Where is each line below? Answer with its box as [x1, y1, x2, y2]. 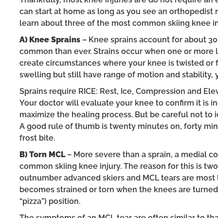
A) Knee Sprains [19, 35, 80, 44]
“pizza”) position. [19, 196, 80, 206]
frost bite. [19, 133, 55, 143]
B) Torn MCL [19, 149, 65, 159]
